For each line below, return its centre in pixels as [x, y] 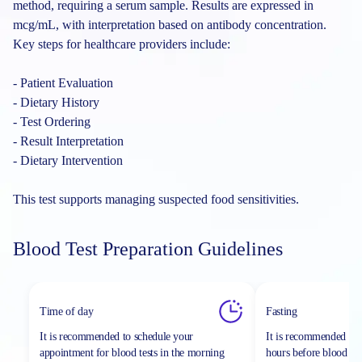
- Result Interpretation [68, 141]
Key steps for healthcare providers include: [122, 44]
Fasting [282, 311]
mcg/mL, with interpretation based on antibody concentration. [170, 25]
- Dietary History [56, 102]
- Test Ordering [52, 122]
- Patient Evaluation [63, 83]
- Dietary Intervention [68, 160]
